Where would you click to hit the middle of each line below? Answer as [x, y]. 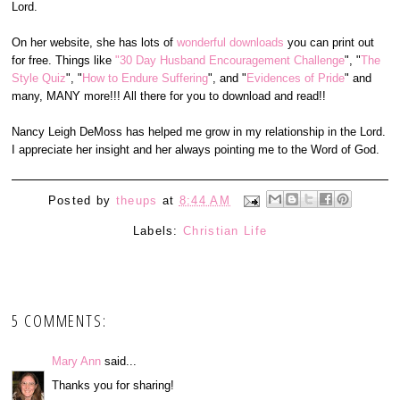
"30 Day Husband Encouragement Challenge [230, 60]
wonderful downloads [231, 42]
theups [137, 200]
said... [119, 362]
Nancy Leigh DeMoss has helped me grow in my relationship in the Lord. [199, 132]
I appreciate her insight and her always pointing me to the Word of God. [196, 150]
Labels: [158, 231]
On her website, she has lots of [93, 42]
